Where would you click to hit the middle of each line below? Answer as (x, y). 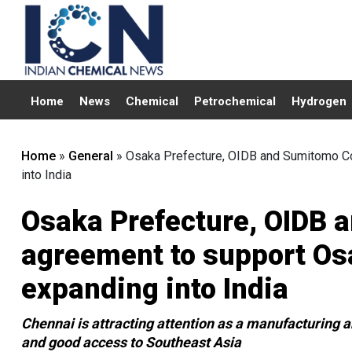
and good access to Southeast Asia (131, 342)
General (91, 156)
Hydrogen (319, 101)
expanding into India (155, 289)
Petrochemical (235, 101)
